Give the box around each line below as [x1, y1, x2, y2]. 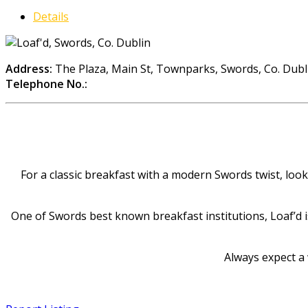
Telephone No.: [5, 76, 87, 91]
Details [33, 8, 69, 24]
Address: [5, 60, 52, 76]
